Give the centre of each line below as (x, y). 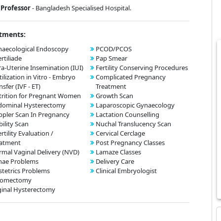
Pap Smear (111, 58)
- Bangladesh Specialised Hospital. (82, 8)
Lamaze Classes (118, 152)
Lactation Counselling (128, 114)
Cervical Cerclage (120, 133)
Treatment (111, 86)
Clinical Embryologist (127, 171)
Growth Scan (114, 96)
